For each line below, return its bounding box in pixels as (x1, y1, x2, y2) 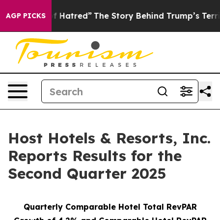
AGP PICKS (6, 11, 46, 20)
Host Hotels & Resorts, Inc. (8, 129, 211, 147)
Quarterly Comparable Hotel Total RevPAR (23, 202, 197, 212)
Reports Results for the (8, 146, 182, 165)
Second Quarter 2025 (8, 164, 166, 183)
